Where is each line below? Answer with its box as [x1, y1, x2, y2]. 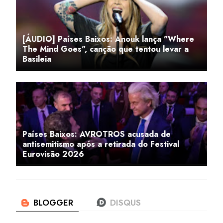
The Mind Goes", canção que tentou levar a [22, 43, 189, 55]
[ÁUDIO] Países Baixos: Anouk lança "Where [22, 33, 194, 45]
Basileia [22, 53, 51, 65]
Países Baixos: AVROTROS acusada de [22, 128, 171, 140]
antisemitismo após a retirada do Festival [22, 138, 179, 150]
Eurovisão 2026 [22, 148, 84, 160]
